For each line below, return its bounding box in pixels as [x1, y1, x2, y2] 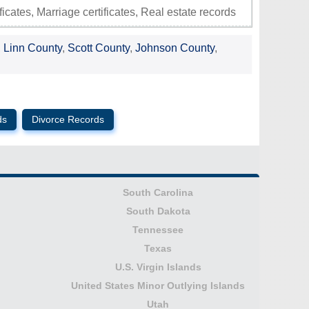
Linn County [3, 42, 62, 54]
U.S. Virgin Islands [114, 261, 201, 272]
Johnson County [135, 42, 215, 54]
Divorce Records [31, 114, 104, 125]
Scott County [68, 42, 130, 54]
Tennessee [132, 224, 184, 235]
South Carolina [123, 187, 194, 198]
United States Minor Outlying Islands [71, 280, 246, 291]
